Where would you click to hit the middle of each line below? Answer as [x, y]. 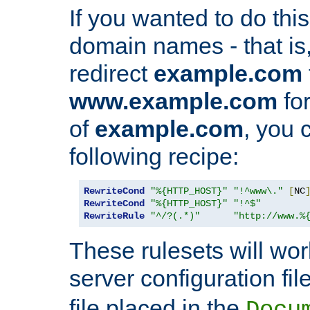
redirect [111, 73]
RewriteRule [114, 216]
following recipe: [154, 156]
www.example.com [173, 101]
